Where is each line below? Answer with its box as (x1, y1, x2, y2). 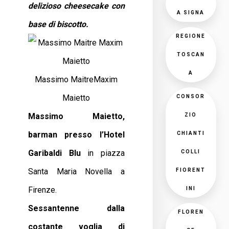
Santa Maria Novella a (28, 167, 125, 176)
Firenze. (28, 185, 57, 195)
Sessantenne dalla (28, 203, 125, 213)
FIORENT (176, 167, 206, 173)
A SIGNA (177, 10, 205, 15)
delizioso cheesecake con (28, 1, 125, 11)
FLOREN (177, 209, 204, 215)
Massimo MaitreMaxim (35, 75, 118, 84)
